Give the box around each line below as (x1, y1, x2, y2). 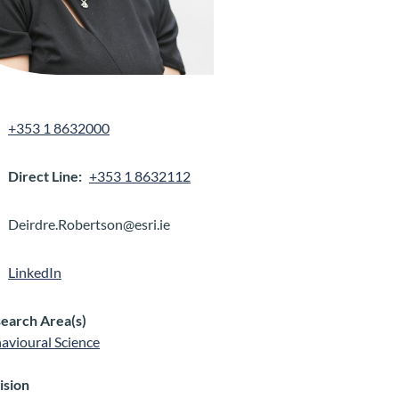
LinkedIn (8, 264, 61, 281)
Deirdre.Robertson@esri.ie (8, 216, 170, 233)
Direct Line (8, 167, 78, 185)
